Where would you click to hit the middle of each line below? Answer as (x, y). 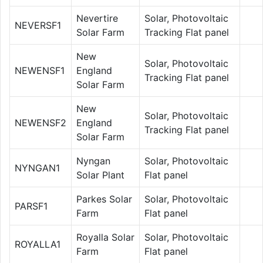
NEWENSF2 (41, 122)
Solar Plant (100, 175)
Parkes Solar (104, 199)
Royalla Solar (105, 237)
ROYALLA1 (38, 244)
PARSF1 (31, 206)
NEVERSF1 (38, 25)
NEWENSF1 (40, 70)
